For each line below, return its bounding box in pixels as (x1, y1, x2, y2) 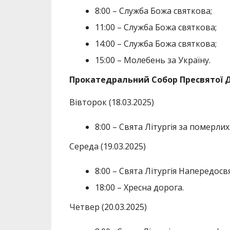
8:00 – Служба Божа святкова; (94, 5, 212, 17)
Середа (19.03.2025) (69, 141, 146, 152)
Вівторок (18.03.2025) (69, 97, 154, 108)
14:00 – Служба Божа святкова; (94, 38, 217, 50)
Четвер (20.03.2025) (69, 201, 147, 213)
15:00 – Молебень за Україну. (94, 54, 210, 66)
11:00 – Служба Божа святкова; (94, 22, 217, 33)
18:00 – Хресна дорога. (94, 182, 184, 194)
